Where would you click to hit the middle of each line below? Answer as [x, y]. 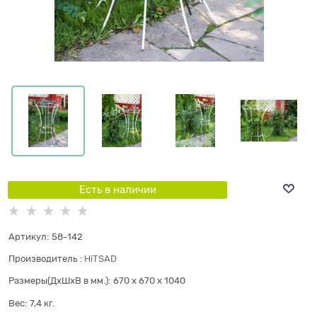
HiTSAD [100, 259]
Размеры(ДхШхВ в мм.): [59, 281]
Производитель [43, 259]
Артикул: [29, 237]
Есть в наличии [117, 189]
